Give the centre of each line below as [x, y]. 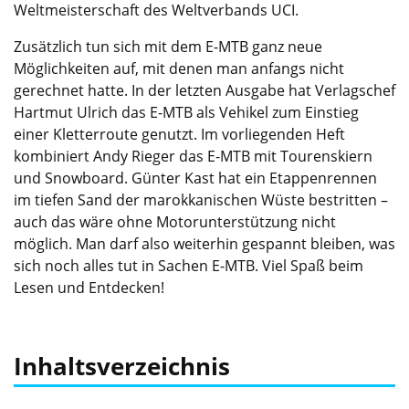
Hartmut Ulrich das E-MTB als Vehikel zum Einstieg [186, 112]
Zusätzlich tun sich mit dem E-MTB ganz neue [168, 47]
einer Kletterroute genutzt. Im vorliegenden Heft [179, 134]
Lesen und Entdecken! [89, 288]
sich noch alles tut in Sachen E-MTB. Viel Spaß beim [189, 266]
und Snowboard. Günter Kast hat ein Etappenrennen [195, 178]
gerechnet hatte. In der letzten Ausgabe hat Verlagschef [204, 90]
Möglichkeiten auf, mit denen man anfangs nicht [179, 68]
